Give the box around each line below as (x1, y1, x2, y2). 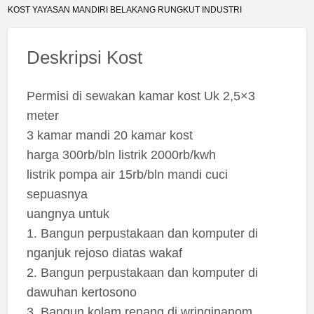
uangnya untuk (26, 206, 109, 221)
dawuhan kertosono (26, 285, 137, 299)
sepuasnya (26, 186, 88, 201)
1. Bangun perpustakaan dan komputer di (26, 226, 258, 240)
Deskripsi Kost (26, 48, 142, 68)
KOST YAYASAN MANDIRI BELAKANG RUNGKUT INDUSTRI (7, 5, 242, 15)
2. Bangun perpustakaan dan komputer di (26, 265, 258, 280)
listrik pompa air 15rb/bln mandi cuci (26, 167, 228, 182)
